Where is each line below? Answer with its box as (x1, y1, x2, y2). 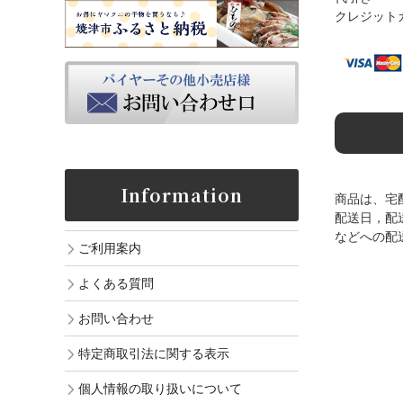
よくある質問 (78, 276, 154, 291)
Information (121, 183, 243, 208)
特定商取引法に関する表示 (78, 346, 229, 362)
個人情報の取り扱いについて (78, 381, 242, 397)
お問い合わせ (78, 311, 154, 327)
